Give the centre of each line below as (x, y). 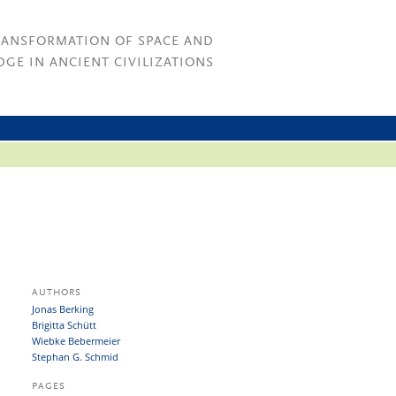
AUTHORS (57, 293)
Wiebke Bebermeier (76, 341)
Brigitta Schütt (64, 325)
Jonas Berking (63, 309)
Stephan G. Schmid (75, 357)
